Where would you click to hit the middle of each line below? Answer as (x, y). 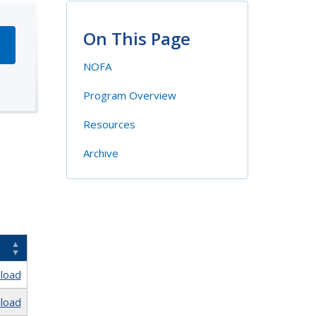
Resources (109, 124)
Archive (101, 153)
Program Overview (129, 96)
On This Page (136, 39)
